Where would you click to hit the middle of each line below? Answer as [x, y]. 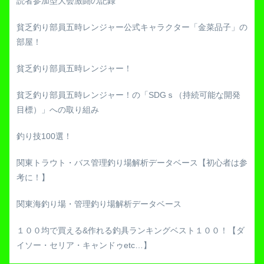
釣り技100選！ [44, 136]
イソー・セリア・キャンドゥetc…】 [84, 245]
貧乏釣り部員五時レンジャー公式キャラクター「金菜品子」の [132, 27]
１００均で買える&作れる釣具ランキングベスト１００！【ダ [131, 230]
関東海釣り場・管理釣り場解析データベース [99, 204]
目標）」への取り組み [58, 109]
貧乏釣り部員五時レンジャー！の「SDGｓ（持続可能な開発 [128, 95]
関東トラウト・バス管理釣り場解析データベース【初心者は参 [132, 162]
